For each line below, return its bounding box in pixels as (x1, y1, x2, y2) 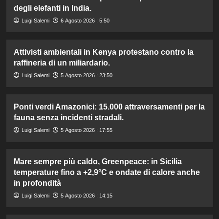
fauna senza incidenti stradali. (13, 113, 124, 122)
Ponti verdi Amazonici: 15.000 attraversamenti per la (13, 102, 205, 111)
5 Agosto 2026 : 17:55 (60, 127, 112, 133)
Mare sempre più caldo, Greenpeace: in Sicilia (13, 157, 182, 166)
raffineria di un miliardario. (13, 58, 110, 67)
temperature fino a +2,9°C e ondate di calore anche (13, 168, 200, 176)
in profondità (13, 178, 61, 187)
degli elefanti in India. (13, 3, 91, 12)
